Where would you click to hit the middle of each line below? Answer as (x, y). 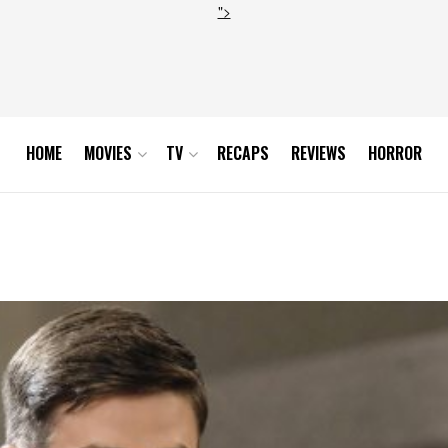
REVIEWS (318, 153)
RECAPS (243, 153)
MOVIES (108, 153)
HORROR (395, 153)
